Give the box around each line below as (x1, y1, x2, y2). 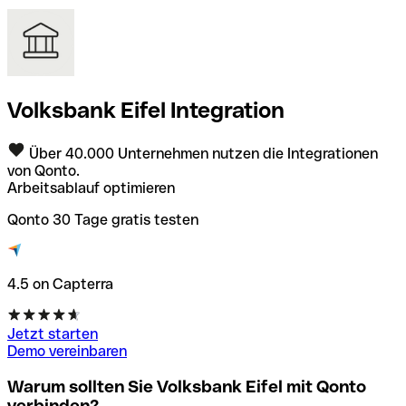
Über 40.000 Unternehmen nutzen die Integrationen (25, 144, 378, 162)
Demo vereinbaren (7, 342, 127, 360)
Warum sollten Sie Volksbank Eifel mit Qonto (7, 376, 366, 396)
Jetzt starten (7, 324, 98, 343)
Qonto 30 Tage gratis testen (7, 210, 198, 228)
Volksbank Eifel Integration (7, 97, 285, 122)
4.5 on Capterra (7, 275, 113, 293)
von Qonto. (7, 161, 80, 179)
